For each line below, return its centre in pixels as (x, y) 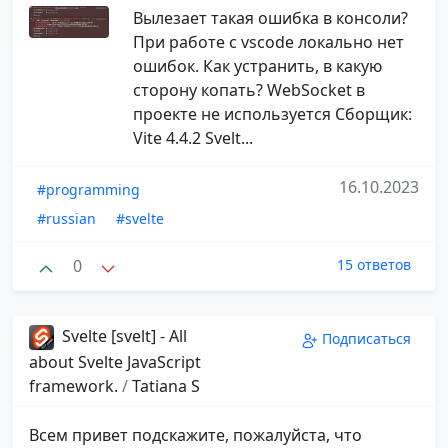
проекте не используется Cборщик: (272, 113)
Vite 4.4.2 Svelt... (192, 137)
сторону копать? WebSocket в (248, 89)
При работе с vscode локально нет (268, 41)
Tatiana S (166, 386)
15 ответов (374, 264)
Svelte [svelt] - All (122, 336)
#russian (66, 218)
